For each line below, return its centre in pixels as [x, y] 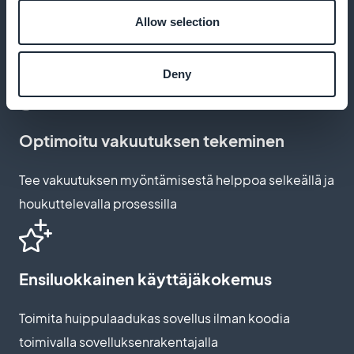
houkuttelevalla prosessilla [98, 203]
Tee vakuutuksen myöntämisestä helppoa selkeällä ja [177, 179]
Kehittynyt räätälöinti [100, 25]
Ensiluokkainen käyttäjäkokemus [145, 278]
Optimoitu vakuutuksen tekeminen [152, 140]
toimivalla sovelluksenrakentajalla [119, 341]
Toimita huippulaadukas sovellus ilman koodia [154, 318]
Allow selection [177, 22]
